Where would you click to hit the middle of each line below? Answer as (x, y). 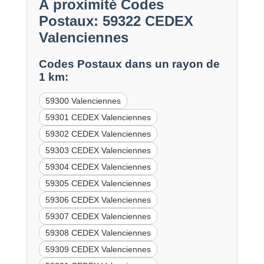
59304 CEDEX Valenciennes (98, 167)
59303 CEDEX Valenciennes (98, 151)
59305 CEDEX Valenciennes (98, 184)
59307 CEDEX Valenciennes (98, 217)
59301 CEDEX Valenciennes (98, 118)
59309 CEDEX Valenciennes (98, 250)
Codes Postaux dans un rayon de (129, 64)
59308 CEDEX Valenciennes (98, 233)
